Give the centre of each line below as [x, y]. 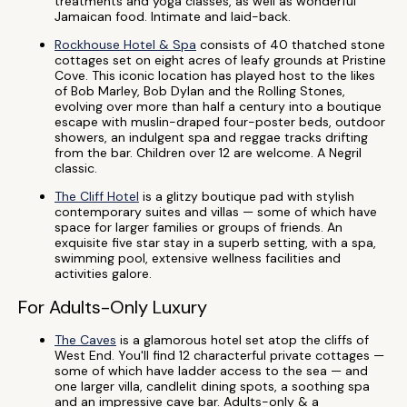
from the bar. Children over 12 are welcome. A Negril [208, 153]
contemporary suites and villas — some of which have [216, 212]
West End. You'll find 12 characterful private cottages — [219, 355]
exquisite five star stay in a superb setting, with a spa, [215, 243]
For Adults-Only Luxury [113, 307]
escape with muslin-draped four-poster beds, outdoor [220, 122]
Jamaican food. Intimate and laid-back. [173, 16]
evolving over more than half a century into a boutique [218, 106]
